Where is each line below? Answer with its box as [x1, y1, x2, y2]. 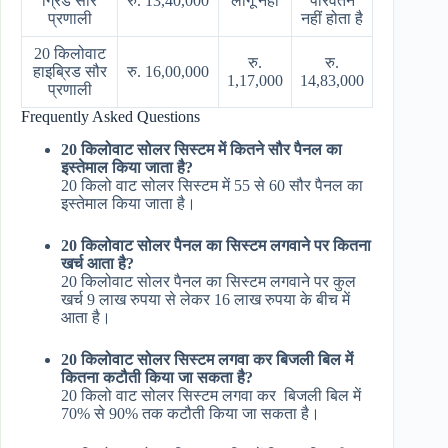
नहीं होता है [301, 10, 363, 28]
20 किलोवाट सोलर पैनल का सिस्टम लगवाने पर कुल [61, 273, 356, 291]
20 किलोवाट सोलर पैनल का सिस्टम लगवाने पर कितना [61, 237, 371, 255]
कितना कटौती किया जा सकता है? [61, 369, 253, 387]
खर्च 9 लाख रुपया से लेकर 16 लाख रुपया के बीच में [61, 291, 350, 309]
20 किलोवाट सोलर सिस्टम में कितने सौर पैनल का [61, 141, 342, 159]
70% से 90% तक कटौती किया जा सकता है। [61, 405, 320, 423]
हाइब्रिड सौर [32, 63, 107, 81]
